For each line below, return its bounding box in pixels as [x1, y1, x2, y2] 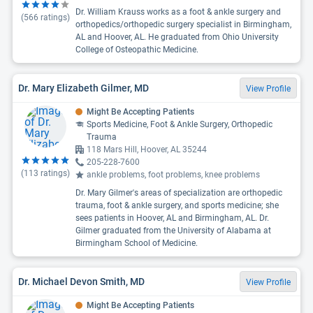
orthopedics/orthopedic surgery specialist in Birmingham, [75, 20, 291, 29]
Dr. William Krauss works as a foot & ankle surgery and [75, 7, 281, 17]
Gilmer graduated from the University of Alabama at [75, 226, 271, 235]
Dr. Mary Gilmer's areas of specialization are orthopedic [75, 188, 282, 198]
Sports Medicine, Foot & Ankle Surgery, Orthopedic [87, 119, 272, 129]
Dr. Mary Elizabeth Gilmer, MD [18, 82, 149, 94]
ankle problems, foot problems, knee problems [87, 170, 260, 180]
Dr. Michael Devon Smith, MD [18, 275, 145, 287]
